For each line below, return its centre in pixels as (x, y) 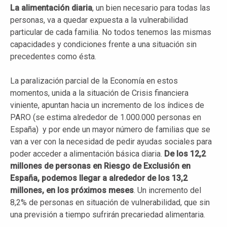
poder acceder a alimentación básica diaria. (87, 154)
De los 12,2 (185, 154)
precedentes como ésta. (53, 56)
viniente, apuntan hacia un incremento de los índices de (107, 105)
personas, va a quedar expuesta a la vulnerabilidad (99, 20)
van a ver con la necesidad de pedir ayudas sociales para (111, 141)
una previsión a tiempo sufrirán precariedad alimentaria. (108, 214)
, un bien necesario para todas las (151, 8)
